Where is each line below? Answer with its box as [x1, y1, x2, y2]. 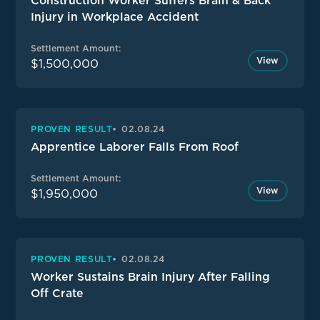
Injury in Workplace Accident [31, 10, 199, 24]
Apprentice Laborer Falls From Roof [31, 140, 239, 154]
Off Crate [31, 286, 84, 301]
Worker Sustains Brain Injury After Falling [31, 270, 271, 284]
